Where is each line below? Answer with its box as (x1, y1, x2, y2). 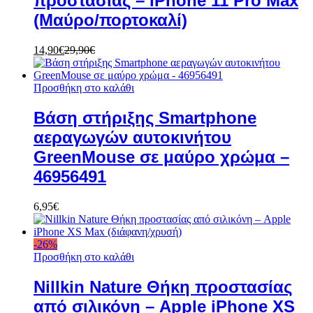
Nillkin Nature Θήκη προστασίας (34, 277, 292, 297)
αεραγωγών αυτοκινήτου (34, 128, 231, 147)
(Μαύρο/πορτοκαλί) (34, 10, 187, 30)
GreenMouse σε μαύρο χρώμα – (34, 147, 289, 167)
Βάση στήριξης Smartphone (34, 108, 256, 128)
